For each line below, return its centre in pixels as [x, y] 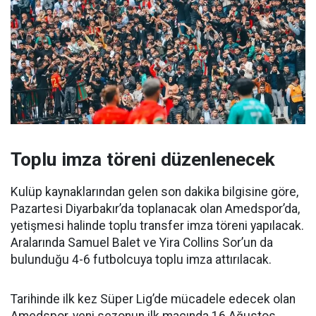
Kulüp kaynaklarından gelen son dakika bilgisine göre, [154, 192]
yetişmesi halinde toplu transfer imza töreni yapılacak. [157, 225]
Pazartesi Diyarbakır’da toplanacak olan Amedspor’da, [155, 208]
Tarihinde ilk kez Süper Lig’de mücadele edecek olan [153, 299]
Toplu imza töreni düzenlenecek [143, 159]
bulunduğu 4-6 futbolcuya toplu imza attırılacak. [141, 259]
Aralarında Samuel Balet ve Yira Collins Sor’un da [142, 242]
